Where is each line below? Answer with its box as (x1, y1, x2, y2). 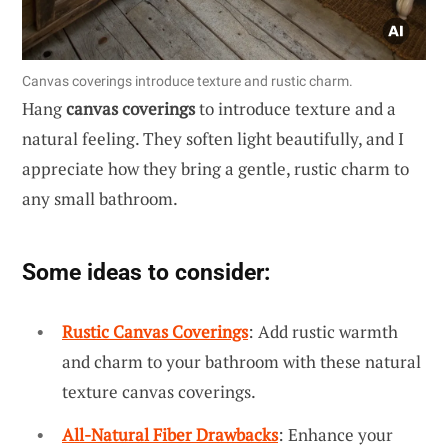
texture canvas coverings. (62, 379, 256, 403)
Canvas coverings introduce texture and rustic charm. (22, 72, 353, 89)
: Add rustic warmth (248, 319, 398, 343)
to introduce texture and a (195, 96, 396, 120)
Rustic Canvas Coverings (62, 319, 248, 343)
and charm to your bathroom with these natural (62, 349, 421, 373)
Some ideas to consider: (22, 257, 270, 286)
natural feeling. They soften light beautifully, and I (22, 126, 404, 150)
